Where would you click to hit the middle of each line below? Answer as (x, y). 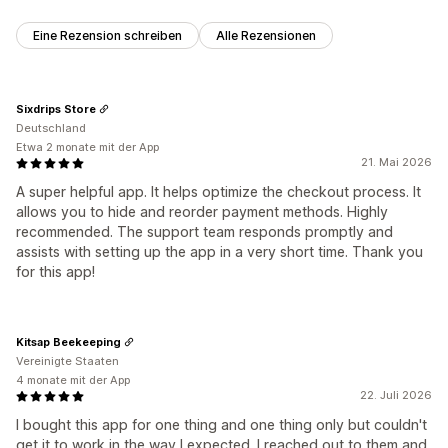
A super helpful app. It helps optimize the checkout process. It (218, 192)
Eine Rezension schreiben (107, 36)
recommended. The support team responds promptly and (204, 232)
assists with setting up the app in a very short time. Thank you (219, 252)
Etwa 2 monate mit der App (87, 147)
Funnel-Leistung (285, 57)
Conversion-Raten (156, 57)
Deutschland (51, 128)
